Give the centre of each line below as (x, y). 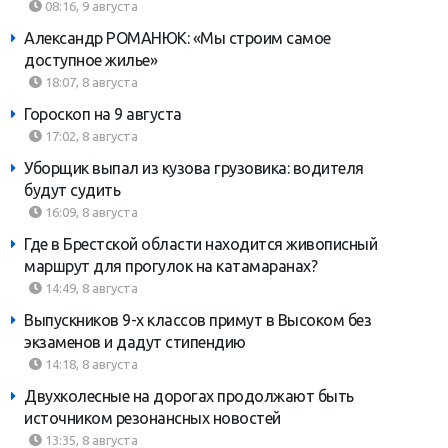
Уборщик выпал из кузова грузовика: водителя (194, 168)
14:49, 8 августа (90, 288)
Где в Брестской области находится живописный (200, 244)
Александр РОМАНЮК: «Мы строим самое (177, 38)
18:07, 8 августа (90, 82)
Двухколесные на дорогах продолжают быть (189, 396)
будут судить (72, 190)
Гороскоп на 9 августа (103, 114)
